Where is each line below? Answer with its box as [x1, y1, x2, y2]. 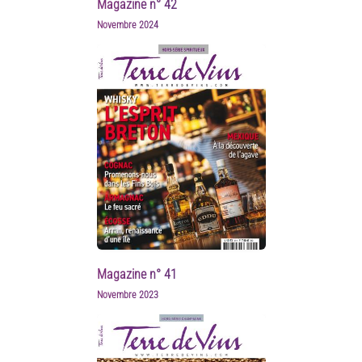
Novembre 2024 [96, 19, 158, 31]
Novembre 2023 [96, 289, 158, 301]
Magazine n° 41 [96, 267, 177, 283]
